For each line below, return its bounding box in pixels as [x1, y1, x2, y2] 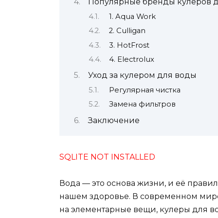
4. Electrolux [109, 55, 154, 64]
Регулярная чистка [109, 85, 181, 94]
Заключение [88, 115, 140, 125]
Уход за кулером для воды [88, 71, 197, 80]
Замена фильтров [109, 100, 176, 109]
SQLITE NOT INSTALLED [59, 152, 155, 162]
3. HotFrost [109, 40, 149, 50]
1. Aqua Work [109, 12, 156, 21]
